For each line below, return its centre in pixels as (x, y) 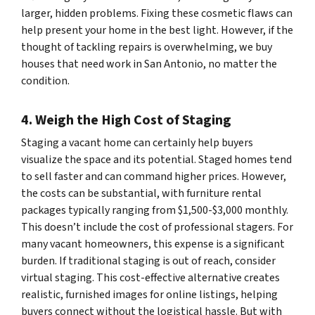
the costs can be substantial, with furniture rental (141, 193)
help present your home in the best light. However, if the (157, 30)
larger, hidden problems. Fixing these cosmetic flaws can (157, 13)
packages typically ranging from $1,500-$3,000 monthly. (155, 210)
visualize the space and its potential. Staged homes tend (156, 159)
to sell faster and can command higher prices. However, (154, 176)
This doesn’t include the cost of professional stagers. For (157, 227)
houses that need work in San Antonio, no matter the (149, 64)
